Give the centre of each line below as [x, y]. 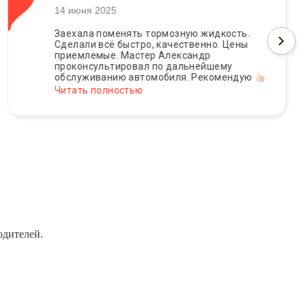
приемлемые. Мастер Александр [125, 56]
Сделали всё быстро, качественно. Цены [144, 45]
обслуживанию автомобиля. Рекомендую [148, 78]
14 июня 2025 [78, 11]
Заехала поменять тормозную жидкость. [145, 34]
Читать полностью [92, 91]
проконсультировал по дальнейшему [136, 67]
